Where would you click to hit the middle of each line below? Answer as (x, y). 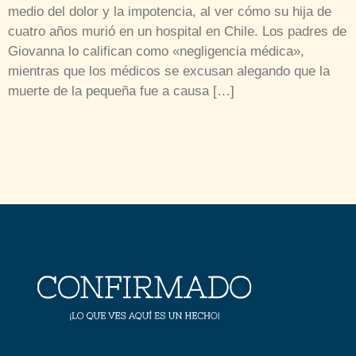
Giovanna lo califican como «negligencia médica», (156, 51)
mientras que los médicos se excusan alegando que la (169, 71)
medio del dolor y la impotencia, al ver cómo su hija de (170, 11)
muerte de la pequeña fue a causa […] (121, 91)
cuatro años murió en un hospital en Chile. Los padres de (177, 31)
